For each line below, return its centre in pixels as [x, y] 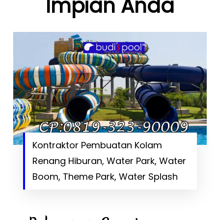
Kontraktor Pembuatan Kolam [97, 145]
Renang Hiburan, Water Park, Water [109, 161]
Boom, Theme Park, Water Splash [105, 177]
